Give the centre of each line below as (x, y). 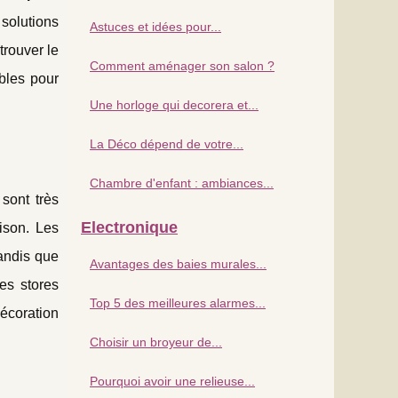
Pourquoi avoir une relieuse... (172, 381)
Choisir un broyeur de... (156, 342)
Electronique (129, 227)
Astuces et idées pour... (155, 26)
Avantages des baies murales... (178, 263)
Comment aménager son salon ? (182, 65)
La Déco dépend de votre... (167, 143)
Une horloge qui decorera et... (174, 104)
